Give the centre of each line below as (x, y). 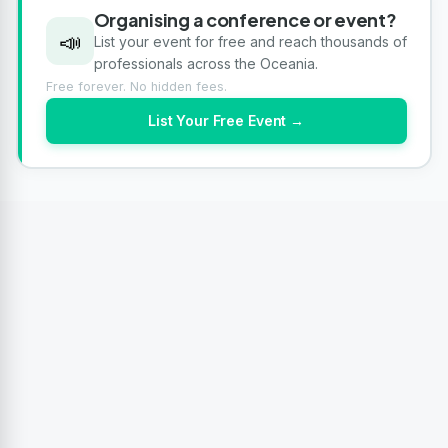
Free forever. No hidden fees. (136, 86)
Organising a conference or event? (245, 19)
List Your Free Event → (226, 120)
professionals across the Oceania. (205, 63)
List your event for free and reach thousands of (250, 41)
